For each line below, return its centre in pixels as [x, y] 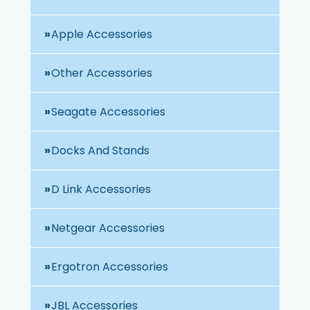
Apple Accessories [102, 34]
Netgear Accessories [108, 228]
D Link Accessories [101, 189]
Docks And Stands [100, 150]
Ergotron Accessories [110, 266]
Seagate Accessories [108, 111]
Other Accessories [102, 73]
